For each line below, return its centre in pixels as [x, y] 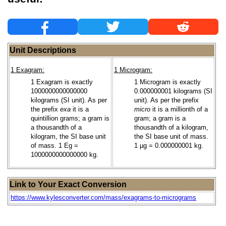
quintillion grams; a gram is [70, 118]
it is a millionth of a [179, 109]
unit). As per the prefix [166, 100]
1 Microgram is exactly [167, 82]
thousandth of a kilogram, [171, 127]
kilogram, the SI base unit [68, 136]
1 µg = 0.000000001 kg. [169, 145]
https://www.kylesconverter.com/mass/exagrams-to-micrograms [103, 197]
